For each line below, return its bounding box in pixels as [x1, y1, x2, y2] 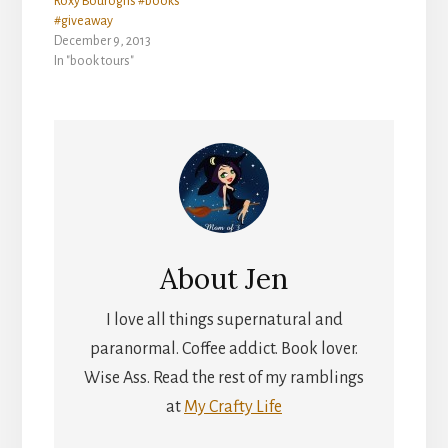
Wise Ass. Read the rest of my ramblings [84, 369, 364, 388]
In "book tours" [53, 53, 134, 68]
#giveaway [53, 13, 113, 28]
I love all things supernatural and [105, 311, 343, 330]
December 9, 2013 [53, 33, 151, 48]
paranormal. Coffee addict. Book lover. [90, 340, 358, 359]
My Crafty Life [184, 398, 282, 417]
